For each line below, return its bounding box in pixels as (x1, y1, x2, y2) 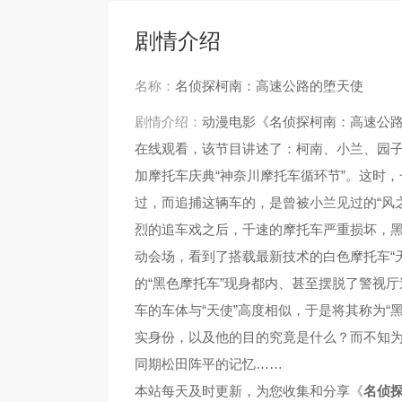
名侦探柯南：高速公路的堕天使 (175, 78, 363, 93)
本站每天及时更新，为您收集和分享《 (135, 383, 363, 398)
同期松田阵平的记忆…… (135, 356, 283, 371)
